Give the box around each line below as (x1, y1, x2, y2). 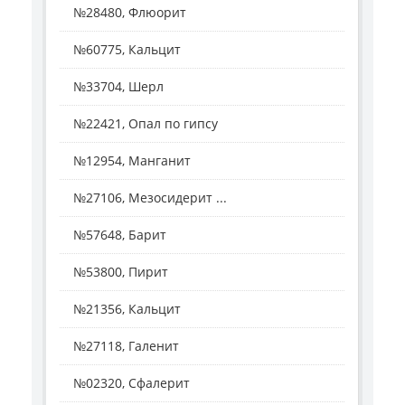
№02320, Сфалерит (73, 374, 190, 392)
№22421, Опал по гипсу (73, 115, 218, 133)
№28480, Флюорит (73, 4, 186, 22)
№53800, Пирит (73, 263, 168, 281)
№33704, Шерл (73, 78, 164, 96)
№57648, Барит (73, 226, 166, 244)
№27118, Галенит (73, 337, 179, 355)
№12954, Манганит (73, 152, 191, 170)
